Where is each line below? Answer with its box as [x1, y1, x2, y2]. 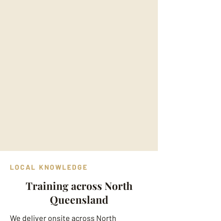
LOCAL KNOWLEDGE [10, 163, 88, 171]
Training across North [25, 179, 133, 192]
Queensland [49, 192, 109, 206]
